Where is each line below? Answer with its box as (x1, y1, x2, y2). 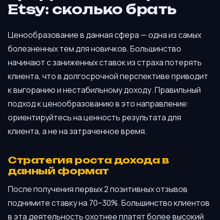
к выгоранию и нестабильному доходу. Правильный (8, 84, 201, 95)
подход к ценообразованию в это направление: (8, 98, 189, 109)
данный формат (8, 165, 110, 177)
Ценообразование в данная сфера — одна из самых (8, 29, 201, 40)
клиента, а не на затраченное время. (8, 125, 147, 137)
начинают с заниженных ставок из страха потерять (8, 56, 202, 68)
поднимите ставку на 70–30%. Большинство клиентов (8, 197, 210, 208)
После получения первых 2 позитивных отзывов (8, 183, 188, 194)
